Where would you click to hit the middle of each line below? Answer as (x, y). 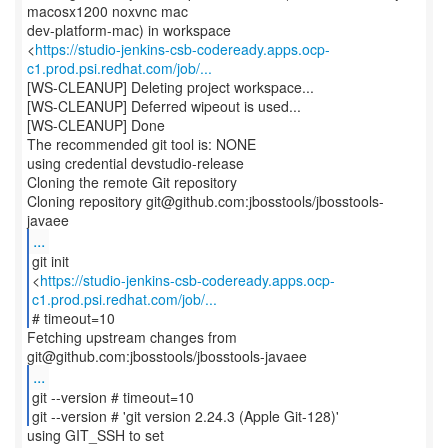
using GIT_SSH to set (95, 435)
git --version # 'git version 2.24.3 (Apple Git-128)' (185, 416)
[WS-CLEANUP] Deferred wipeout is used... (164, 106)
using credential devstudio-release (135, 163)
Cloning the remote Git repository (132, 182)
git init (50, 261)
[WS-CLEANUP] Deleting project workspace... (170, 87)
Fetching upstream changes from (132, 337)
